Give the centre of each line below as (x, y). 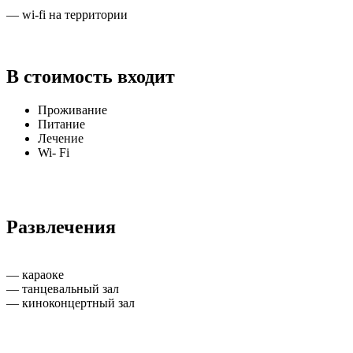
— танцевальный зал (63, 288)
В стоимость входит (91, 76)
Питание (61, 124)
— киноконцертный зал (71, 303)
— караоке (35, 274)
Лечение (61, 138)
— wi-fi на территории (67, 14)
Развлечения (61, 227)
